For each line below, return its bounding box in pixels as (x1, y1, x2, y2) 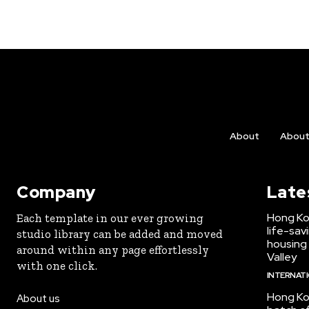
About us (17, 292, 60, 306)
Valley (266, 250, 297, 264)
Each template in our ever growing (17, 211, 203, 225)
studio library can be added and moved (17, 227, 223, 241)
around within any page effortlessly (17, 243, 209, 257)
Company (17, 181, 96, 203)
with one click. (17, 259, 97, 272)
